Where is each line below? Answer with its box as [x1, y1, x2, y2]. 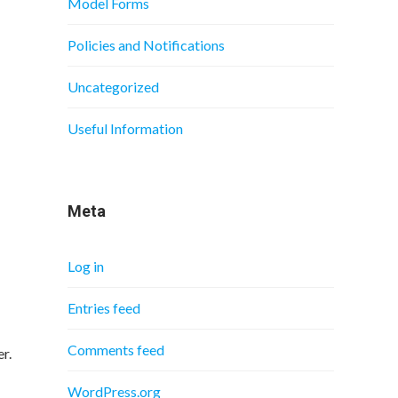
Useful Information [68, 120, 183, 137]
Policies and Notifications [68, 36, 225, 53]
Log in [68, 258, 104, 275]
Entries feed [68, 299, 140, 316]
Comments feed [68, 341, 164, 358]
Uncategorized [68, 78, 159, 95]
